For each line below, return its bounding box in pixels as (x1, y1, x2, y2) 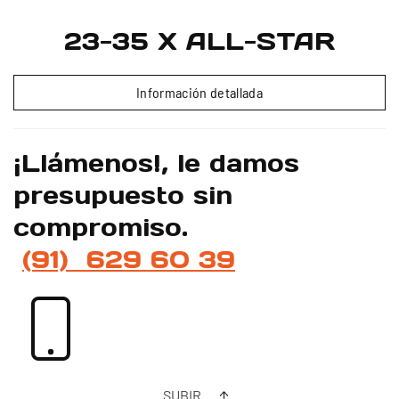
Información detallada (135, 83, 264, 101)
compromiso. (13, 210, 197, 243)
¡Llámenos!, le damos (13, 146, 299, 179)
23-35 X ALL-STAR (64, 24, 335, 57)
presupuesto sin (13, 178, 232, 211)
